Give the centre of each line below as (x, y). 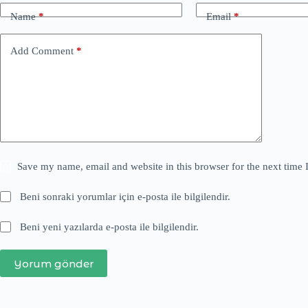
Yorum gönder (54, 263)
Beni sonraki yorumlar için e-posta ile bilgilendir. (125, 197)
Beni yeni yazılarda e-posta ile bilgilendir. (110, 227)
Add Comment (42, 51)
